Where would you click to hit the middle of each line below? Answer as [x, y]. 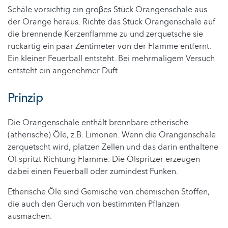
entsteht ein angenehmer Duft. [65, 71]
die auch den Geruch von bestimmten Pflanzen [93, 204]
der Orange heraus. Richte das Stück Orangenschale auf [111, 22]
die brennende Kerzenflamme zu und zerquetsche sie [105, 34]
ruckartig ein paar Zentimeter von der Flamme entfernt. [109, 47]
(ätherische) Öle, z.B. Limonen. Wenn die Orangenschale [112, 135]
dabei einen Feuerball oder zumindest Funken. [93, 172]
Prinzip [25, 98]
